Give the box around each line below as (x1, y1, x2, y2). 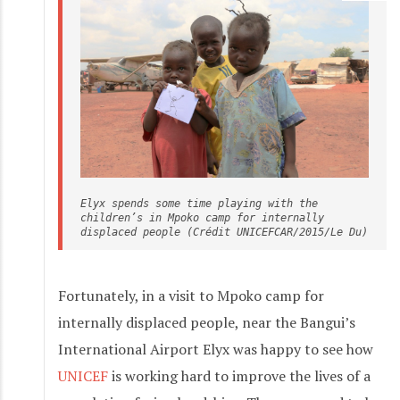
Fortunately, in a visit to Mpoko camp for (58, 286, 324, 306)
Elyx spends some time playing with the (80, 197, 318, 211)
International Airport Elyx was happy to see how (58, 339, 373, 360)
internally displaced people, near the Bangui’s (58, 312, 355, 333)
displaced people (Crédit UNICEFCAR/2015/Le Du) (80, 226, 368, 239)
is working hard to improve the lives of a (112, 366, 371, 387)
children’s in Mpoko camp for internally (80, 212, 324, 225)
